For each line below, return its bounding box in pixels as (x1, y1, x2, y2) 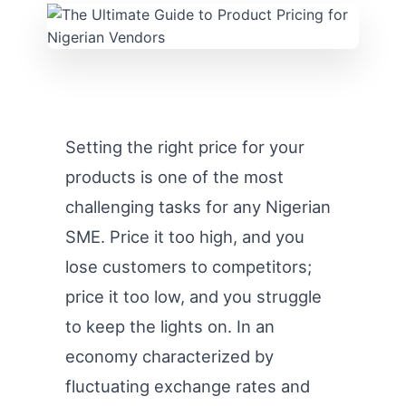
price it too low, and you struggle (65, 286, 322, 306)
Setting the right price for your (65, 137, 304, 157)
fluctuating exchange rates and (65, 376, 310, 396)
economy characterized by (65, 346, 274, 366)
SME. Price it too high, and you (65, 227, 304, 246)
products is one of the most (65, 167, 284, 187)
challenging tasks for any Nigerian (65, 197, 331, 217)
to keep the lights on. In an (65, 316, 275, 336)
